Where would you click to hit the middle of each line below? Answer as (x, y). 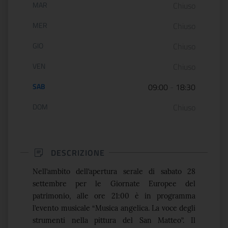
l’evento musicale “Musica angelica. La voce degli (114, 208)
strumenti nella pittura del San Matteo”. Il (114, 220)
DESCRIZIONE (78, 152)
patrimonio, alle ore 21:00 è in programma (114, 196)
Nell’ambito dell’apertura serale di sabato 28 (114, 172)
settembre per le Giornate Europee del (114, 184)
